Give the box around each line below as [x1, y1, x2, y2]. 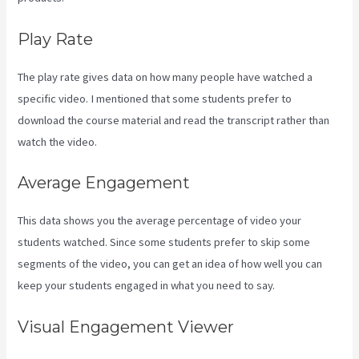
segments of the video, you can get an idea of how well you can [18, 256, 323, 272]
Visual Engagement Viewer [18, 317, 235, 337]
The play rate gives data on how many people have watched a [18, 69, 313, 84]
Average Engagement [18, 173, 191, 193]
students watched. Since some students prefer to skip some [18, 235, 311, 250]
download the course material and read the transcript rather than [18, 112, 330, 127]
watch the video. [18, 134, 98, 149]
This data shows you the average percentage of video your [18, 213, 302, 228]
